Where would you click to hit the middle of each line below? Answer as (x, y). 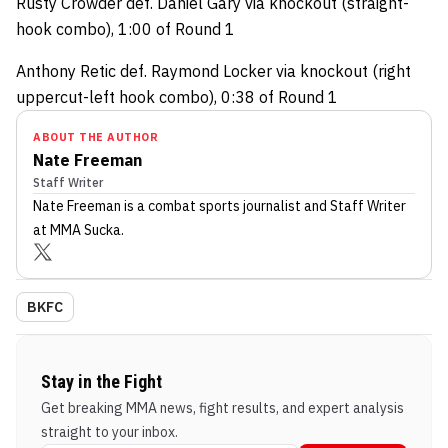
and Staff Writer (353, 206)
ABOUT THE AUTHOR (95, 137)
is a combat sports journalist (211, 206)
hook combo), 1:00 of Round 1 (125, 29)
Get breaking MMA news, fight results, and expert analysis (222, 408)
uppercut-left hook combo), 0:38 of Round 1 (177, 97)
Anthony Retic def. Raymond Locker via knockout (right (213, 71)
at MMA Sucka (77, 230)
